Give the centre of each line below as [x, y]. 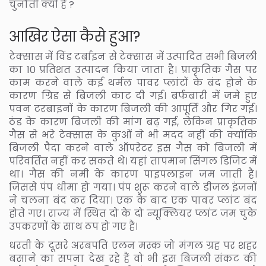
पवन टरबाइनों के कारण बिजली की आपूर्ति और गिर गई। [133, 109]
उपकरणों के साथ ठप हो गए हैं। [73, 227]
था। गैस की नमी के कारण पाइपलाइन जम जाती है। [133, 175]
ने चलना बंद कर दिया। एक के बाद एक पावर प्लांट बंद [133, 201]
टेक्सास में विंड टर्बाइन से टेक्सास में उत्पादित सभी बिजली [133, 57]
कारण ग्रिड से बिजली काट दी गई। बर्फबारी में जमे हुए [133, 96]
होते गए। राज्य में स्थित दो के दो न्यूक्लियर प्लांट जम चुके [133, 214]
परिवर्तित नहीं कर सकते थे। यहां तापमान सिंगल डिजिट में [133, 161]
